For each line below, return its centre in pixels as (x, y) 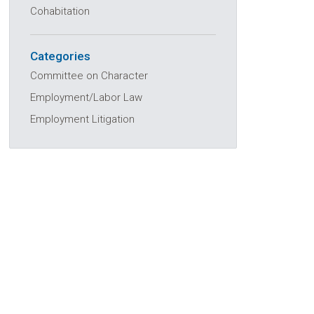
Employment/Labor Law (86, 97)
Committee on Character (89, 76)
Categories (60, 56)
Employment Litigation (82, 119)
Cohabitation (60, 11)
